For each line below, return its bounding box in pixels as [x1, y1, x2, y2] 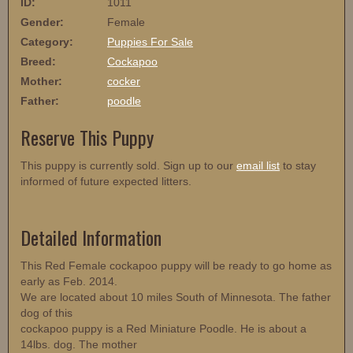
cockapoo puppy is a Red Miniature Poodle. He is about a [20, 322, 307, 336]
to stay [280, 159, 316, 173]
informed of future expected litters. [20, 175, 191, 188]
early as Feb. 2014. [20, 275, 117, 288]
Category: [20, 35, 73, 49]
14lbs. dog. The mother [20, 338, 137, 351]
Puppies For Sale [107, 35, 193, 49]
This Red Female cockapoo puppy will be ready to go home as [20, 259, 332, 273]
